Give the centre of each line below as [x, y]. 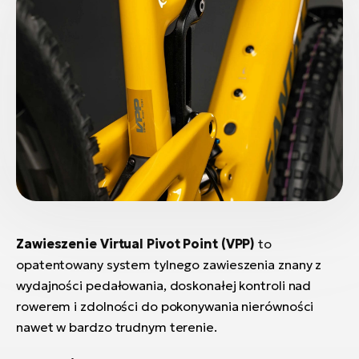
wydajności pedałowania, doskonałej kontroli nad [164, 285]
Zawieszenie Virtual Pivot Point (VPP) [136, 243]
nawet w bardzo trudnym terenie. [117, 327]
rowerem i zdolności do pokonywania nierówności [165, 306]
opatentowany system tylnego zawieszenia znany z [169, 264]
